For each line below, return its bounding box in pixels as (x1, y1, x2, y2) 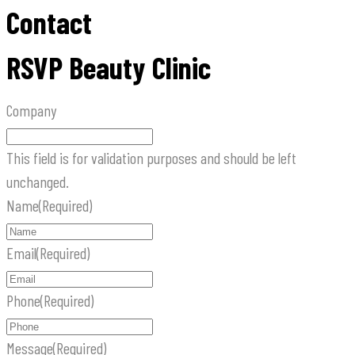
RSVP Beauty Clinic (6, 49, 211, 86)
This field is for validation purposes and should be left (6, 148, 296, 168)
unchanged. (6, 172, 69, 192)
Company (6, 101, 56, 120)
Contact (6, 4, 92, 41)
